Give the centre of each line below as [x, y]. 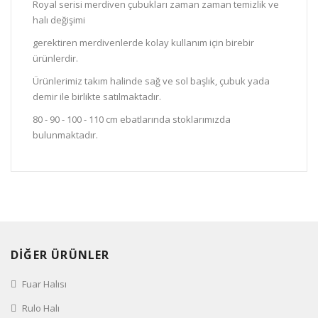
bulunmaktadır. [65, 135]
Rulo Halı [41, 308]
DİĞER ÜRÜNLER [60, 255]
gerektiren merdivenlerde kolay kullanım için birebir [143, 43]
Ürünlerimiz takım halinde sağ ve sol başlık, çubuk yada [151, 81]
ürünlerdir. [56, 59]
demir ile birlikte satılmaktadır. [98, 97]
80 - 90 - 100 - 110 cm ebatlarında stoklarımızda [132, 120]
